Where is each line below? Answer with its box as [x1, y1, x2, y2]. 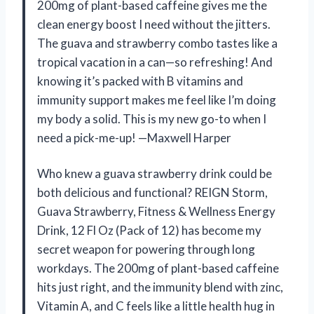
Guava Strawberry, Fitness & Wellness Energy [37, 204, 275, 219]
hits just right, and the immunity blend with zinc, [37, 280, 283, 295]
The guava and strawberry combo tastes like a [37, 36, 278, 51]
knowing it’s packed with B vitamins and [37, 74, 243, 89]
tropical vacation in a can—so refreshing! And [37, 55, 273, 70]
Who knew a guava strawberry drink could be [37, 166, 272, 182]
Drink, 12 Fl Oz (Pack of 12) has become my [37, 223, 261, 238]
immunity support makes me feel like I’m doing [37, 93, 276, 108]
